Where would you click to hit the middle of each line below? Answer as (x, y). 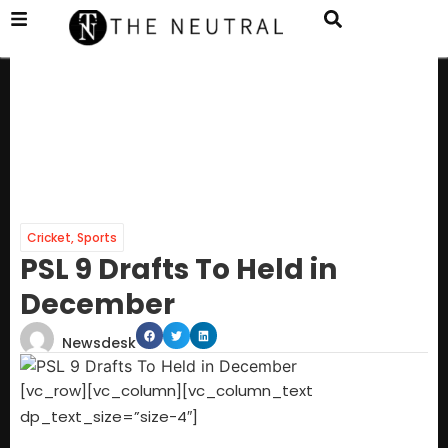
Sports (97, 238)
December (97, 305)
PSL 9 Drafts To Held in (178, 270)
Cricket (49, 238)
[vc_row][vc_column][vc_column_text (166, 391)
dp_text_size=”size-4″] (109, 417)
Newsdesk (99, 343)
